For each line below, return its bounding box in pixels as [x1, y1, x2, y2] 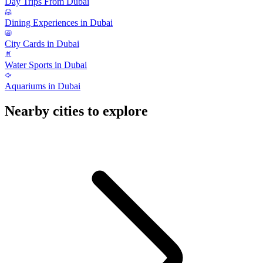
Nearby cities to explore [5, 103, 148, 119]
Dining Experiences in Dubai [5, 18, 113, 28]
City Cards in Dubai [5, 39, 79, 49]
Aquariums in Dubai [5, 81, 80, 92]
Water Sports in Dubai [5, 60, 87, 70]
